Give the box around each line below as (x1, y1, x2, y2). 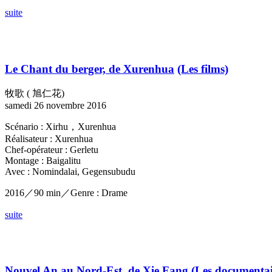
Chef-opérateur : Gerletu (5, 144, 98, 155)
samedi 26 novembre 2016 (5, 100, 106, 110)
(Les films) (177, 62, 228, 75)
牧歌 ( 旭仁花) (5, 87, 64, 98)
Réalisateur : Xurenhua (5, 133, 93, 144)
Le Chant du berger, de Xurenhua (5, 62, 174, 75)
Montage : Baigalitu (5, 155, 81, 166)
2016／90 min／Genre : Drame (5, 187, 127, 198)
